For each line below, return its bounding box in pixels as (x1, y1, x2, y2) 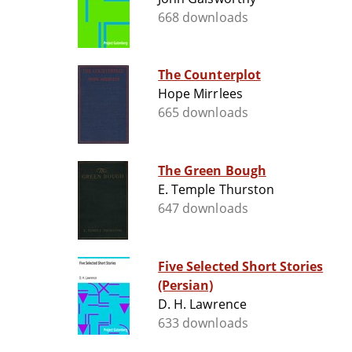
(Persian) (158, 277, 214, 295)
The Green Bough (158, 162, 266, 180)
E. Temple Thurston (158, 181, 274, 199)
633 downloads (158, 314, 248, 332)
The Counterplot (158, 66, 261, 84)
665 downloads (158, 104, 248, 122)
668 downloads (158, 9, 248, 27)
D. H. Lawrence (158, 295, 247, 313)
